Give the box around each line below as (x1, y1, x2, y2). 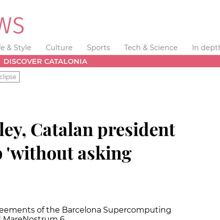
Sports (86, 43, 110, 52)
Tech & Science (124, 43, 178, 52)
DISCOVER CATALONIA (3, 56, 88, 66)
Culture (46, 43, 73, 52)
